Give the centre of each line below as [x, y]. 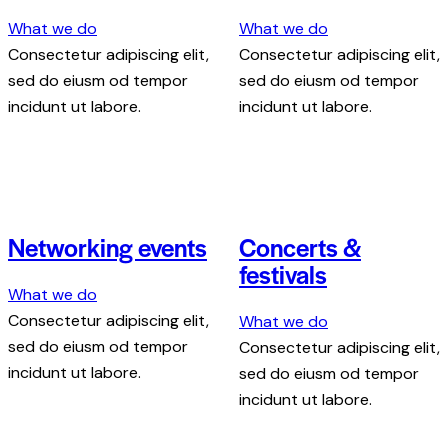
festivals [283, 274]
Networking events [107, 247]
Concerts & [300, 247]
